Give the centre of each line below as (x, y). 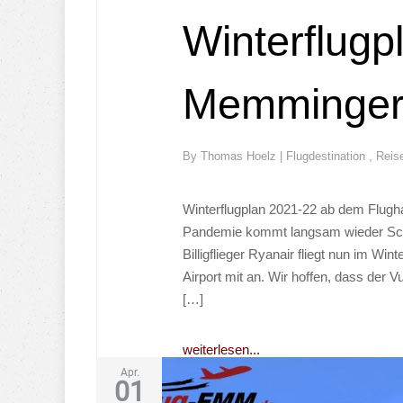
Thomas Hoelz (240, 156)
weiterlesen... (221, 349)
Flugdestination (327, 156)
